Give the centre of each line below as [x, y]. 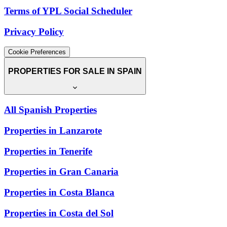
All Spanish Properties [50, 110]
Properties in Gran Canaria [61, 172]
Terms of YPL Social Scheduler [68, 11]
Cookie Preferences [37, 52]
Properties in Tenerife [48, 151]
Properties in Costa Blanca [59, 192]
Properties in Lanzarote [53, 130]
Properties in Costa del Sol [59, 213]
